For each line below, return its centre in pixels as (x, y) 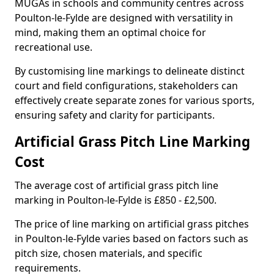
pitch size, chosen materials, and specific (109, 253)
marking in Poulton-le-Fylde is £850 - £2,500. (116, 200)
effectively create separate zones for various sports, (135, 100)
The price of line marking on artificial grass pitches (132, 224)
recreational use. (54, 47)
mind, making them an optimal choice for (110, 32)
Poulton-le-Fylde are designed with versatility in (124, 18)
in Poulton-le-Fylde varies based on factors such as (131, 239)
